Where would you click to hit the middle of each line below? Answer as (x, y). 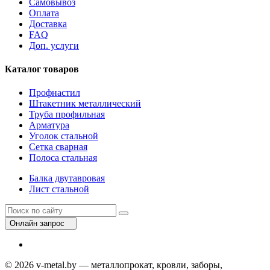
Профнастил (55, 93)
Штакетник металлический (85, 104)
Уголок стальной (64, 136)
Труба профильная (67, 115)
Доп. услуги (54, 45)
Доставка (48, 24)
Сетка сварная (58, 147)
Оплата (44, 13)
